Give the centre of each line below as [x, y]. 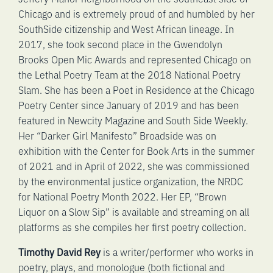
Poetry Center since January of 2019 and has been [129, 105]
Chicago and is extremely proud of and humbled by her [136, 14]
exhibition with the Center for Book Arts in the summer [136, 151]
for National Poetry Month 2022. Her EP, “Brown [122, 197]
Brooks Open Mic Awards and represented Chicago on [135, 59]
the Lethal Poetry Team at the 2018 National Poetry [129, 75]
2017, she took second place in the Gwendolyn [120, 44]
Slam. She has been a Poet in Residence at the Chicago [136, 90]
